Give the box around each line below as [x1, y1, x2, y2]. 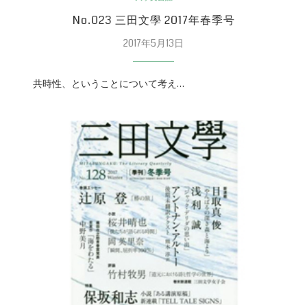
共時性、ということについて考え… [15, 76, 185, 90]
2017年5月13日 [123, 36, 184, 50]
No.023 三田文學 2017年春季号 [72, 12, 235, 28]
